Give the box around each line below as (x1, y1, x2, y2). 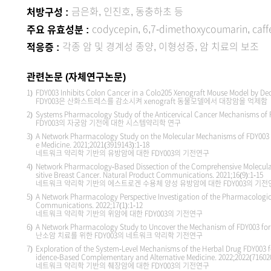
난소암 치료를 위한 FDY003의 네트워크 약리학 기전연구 (36, 232, 203, 240)
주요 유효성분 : (27, 25, 89, 35)
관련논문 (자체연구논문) (27, 72, 126, 82)
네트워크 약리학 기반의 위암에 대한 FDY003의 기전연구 (36, 210, 203, 218)
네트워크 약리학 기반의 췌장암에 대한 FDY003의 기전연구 (36, 262, 209, 270)
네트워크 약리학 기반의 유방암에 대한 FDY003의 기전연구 (36, 149, 209, 157)
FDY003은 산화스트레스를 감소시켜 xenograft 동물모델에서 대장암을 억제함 (36, 97, 267, 105)
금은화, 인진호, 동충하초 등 (71, 7, 183, 17)
